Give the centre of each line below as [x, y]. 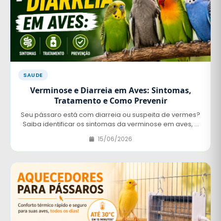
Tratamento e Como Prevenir [110, 101]
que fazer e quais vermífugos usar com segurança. [110, 134]
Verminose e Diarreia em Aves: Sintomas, [110, 91]
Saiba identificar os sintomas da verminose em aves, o [110, 124]
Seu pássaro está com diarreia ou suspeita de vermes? [110, 115]
